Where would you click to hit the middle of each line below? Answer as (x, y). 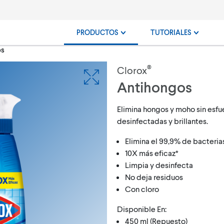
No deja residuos (154, 176)
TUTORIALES (171, 32)
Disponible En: (142, 208)
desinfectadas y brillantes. (162, 120)
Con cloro (142, 188)
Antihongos (154, 87)
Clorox (132, 70)
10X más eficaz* (152, 152)
